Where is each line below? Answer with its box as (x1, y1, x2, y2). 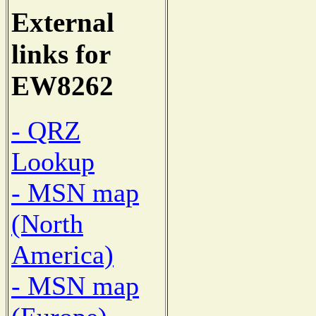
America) (11, 239, 114, 269)
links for (11, 39, 110, 70)
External (11, 7, 114, 38)
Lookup (11, 146, 95, 176)
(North (11, 208, 83, 238)
